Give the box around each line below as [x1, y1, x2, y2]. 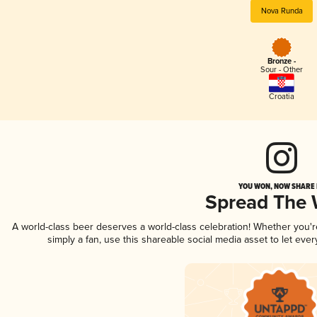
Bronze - [267, 57, 296, 67]
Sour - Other [260, 65, 303, 75]
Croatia [269, 91, 294, 101]
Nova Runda [260, 6, 303, 16]
